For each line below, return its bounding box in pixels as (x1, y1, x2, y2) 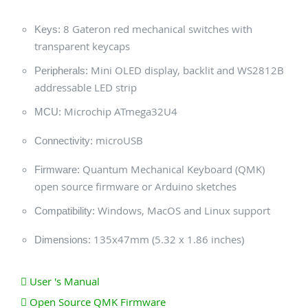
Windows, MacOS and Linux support (95, 203, 270, 217)
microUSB (93, 133, 143, 147)
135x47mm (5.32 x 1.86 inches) (91, 232, 244, 246)
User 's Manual (27, 274, 100, 288)
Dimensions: (34, 233, 91, 245)
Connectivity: (34, 134, 93, 146)
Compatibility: (34, 204, 95, 217)
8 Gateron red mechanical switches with (60, 21, 252, 36)
